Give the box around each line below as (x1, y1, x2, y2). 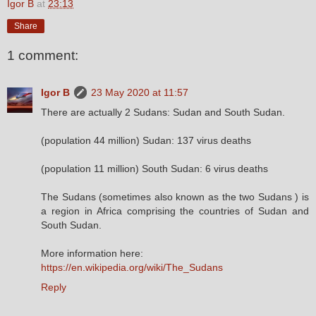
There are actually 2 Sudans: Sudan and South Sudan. (41, 106, 285, 118)
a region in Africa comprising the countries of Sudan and (41, 205, 309, 217)
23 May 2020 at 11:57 (91, 86, 188, 98)
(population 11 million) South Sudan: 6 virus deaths (41, 162, 268, 174)
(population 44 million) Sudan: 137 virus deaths (41, 134, 251, 146)
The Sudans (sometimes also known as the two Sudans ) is (41, 190, 309, 202)
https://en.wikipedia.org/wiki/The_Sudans (41, 261, 223, 273)
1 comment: (7, 48, 78, 63)
